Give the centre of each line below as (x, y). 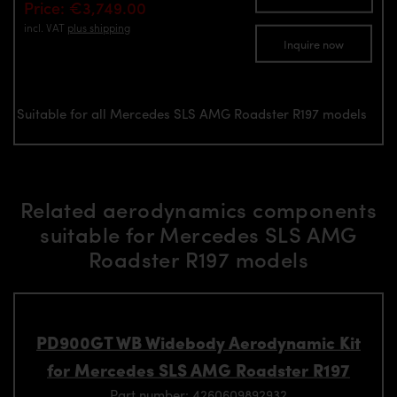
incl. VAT (46, 27)
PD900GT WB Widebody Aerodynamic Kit (198, 342)
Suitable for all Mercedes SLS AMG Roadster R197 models (192, 113)
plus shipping (99, 27)
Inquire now (314, 43)
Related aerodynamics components (198, 210)
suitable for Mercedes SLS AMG (198, 234)
